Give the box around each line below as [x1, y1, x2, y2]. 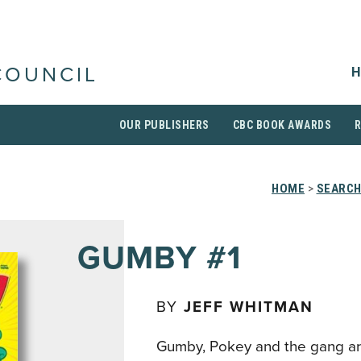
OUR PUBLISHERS [118, 118, 210, 131]
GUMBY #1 [77, 239, 241, 277]
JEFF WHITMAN [184, 298, 313, 316]
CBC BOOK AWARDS [232, 118, 331, 131]
